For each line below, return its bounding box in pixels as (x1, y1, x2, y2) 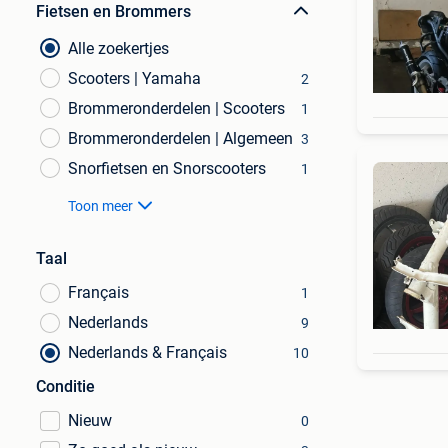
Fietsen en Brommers (36, 2, 191, 21)
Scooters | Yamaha (68, 69, 201, 88)
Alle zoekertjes (68, 39, 169, 58)
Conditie (36, 377, 95, 396)
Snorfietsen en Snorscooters (68, 159, 266, 178)
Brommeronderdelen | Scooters (68, 99, 285, 118)
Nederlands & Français (68, 343, 227, 362)
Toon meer (68, 198, 133, 214)
